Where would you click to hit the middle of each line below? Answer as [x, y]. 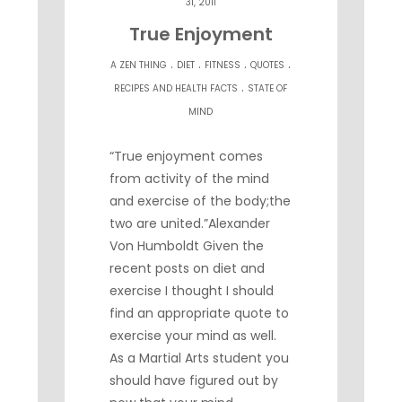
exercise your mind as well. [195, 336]
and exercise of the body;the [201, 201]
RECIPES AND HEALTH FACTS [176, 89]
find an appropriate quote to [200, 314]
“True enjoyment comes [187, 157]
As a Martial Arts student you [200, 358]
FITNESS [223, 66]
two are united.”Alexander [190, 224]
